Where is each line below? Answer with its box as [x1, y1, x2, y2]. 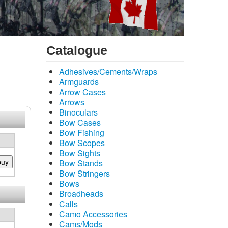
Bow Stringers [59, 167, 110, 179]
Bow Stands [59, 157, 103, 169]
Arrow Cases [59, 86, 106, 98]
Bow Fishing [59, 127, 104, 138]
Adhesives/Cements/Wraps [59, 66, 157, 77]
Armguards [59, 76, 99, 88]
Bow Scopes [59, 137, 105, 149]
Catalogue [46, 44, 107, 58]
